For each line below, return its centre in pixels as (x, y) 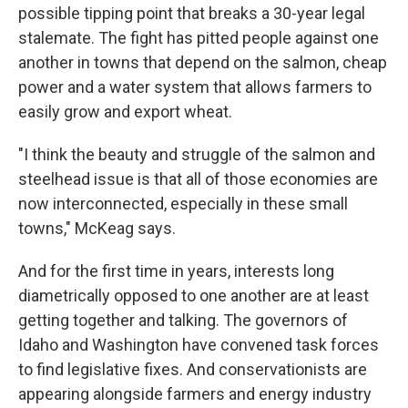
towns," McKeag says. (97, 228)
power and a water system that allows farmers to (195, 87)
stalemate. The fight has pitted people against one (199, 38)
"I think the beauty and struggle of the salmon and (197, 154)
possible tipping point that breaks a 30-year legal (192, 13)
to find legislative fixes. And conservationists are (193, 369)
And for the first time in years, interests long (176, 271)
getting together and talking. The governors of (183, 320)
